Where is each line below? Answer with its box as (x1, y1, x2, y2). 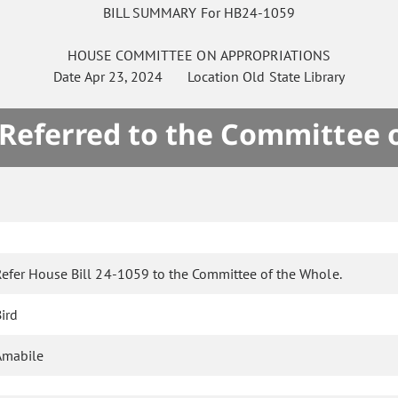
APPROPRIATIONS (219, 46, 330, 65)
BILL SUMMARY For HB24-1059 (103, 4, 295, 22)
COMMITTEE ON (115, 46, 217, 65)
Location (163, 68, 243, 86)
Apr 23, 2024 (84, 68, 163, 86)
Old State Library (243, 68, 345, 86)
